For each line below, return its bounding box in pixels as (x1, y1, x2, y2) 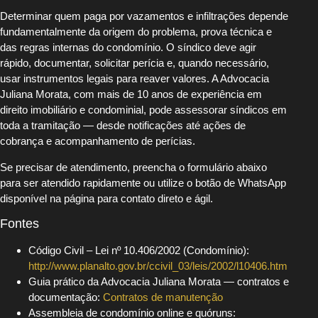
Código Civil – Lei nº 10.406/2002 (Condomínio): (28, 244, 249, 256)
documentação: (28, 291, 103, 303)
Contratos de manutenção (103, 291, 223, 303)
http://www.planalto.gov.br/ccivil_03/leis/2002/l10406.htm (28, 260, 287, 272)
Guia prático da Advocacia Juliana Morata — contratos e (28, 275, 289, 287)
